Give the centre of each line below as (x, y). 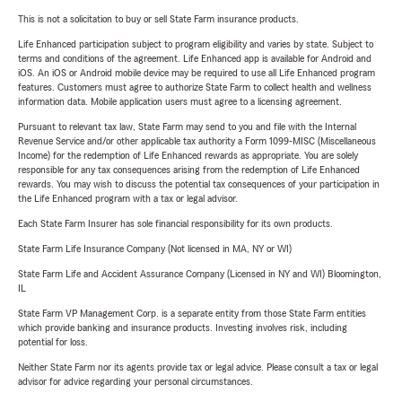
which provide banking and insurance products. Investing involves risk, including (183, 328)
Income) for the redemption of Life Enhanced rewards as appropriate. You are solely (188, 156)
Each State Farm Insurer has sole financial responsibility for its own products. (175, 224)
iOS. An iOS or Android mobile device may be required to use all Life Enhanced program (197, 73)
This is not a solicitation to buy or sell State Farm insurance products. (158, 19)
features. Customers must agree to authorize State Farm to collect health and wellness (195, 87)
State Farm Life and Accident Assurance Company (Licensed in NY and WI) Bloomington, (200, 274)
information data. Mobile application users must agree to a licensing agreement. (180, 102)
